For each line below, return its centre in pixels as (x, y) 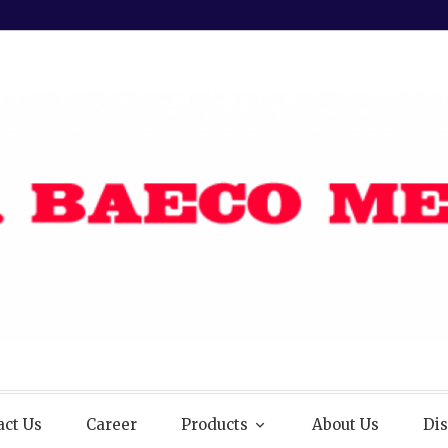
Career (111, 424)
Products (214, 424)
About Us (345, 424)
